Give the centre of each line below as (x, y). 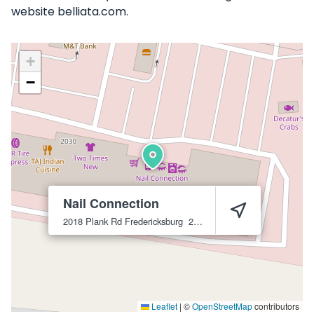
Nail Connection (111, 203)
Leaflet (163, 306)
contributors (276, 306)
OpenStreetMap (222, 306)
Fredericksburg (154, 221)
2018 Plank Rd (93, 221)
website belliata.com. (70, 12)
